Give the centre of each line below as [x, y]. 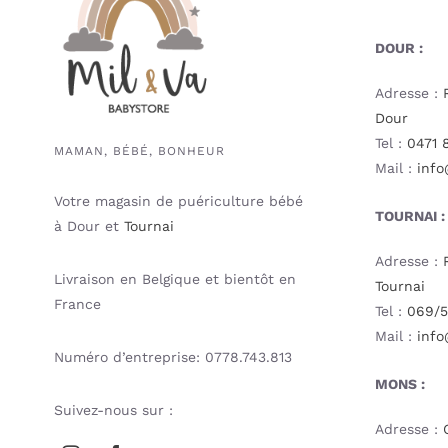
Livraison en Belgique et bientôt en [174, 278]
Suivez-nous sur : [113, 409]
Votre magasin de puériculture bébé [178, 200]
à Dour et [88, 225]
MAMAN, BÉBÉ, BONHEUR [139, 150]
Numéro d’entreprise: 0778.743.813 [172, 356]
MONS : [400, 383]
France [77, 303]
